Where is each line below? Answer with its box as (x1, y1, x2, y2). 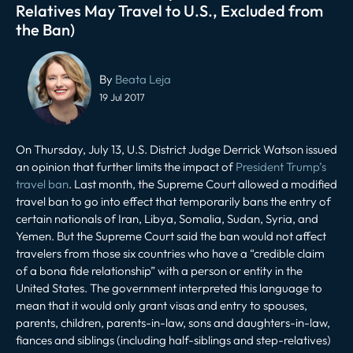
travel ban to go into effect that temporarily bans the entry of (16, 193, 331, 209)
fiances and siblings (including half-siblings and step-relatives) (16, 332, 331, 347)
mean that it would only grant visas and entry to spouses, (16, 297, 307, 313)
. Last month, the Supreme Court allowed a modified (69, 176, 337, 191)
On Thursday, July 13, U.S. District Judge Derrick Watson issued (16, 141, 337, 157)
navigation (16, 67, 86, 87)
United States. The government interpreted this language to (16, 280, 322, 295)
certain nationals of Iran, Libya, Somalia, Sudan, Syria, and (16, 210, 318, 226)
